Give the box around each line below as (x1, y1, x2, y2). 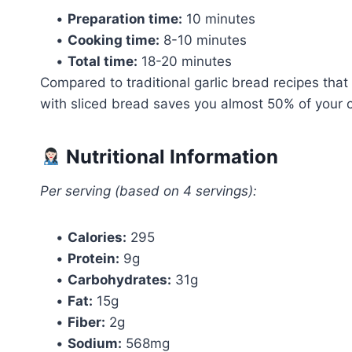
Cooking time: (68, 31, 159, 48)
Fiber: (68, 313, 105, 330)
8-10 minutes (159, 31, 247, 48)
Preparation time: (68, 10, 182, 27)
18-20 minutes (137, 53, 232, 69)
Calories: (68, 229, 126, 245)
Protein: (68, 250, 119, 266)
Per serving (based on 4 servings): (40, 182, 257, 199)
